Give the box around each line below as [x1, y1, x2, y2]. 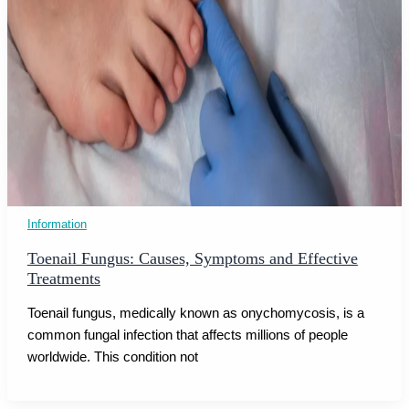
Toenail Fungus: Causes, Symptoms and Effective [26, 249, 358, 268]
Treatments [26, 269, 100, 288]
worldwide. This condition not [26, 349, 198, 364]
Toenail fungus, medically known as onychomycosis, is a [26, 305, 364, 320]
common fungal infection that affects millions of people [26, 327, 348, 342]
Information [26, 216, 87, 231]
